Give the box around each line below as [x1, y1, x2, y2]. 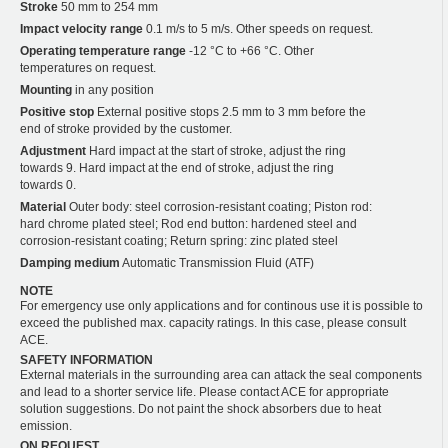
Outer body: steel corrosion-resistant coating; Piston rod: [66, 199, 372, 214]
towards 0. [20, 177, 76, 192]
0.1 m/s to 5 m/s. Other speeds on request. [143, 21, 373, 36]
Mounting [20, 82, 72, 97]
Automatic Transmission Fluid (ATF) [120, 255, 314, 270]
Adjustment [20, 143, 86, 158]
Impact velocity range [20, 21, 143, 36]
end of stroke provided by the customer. [20, 121, 232, 136]
